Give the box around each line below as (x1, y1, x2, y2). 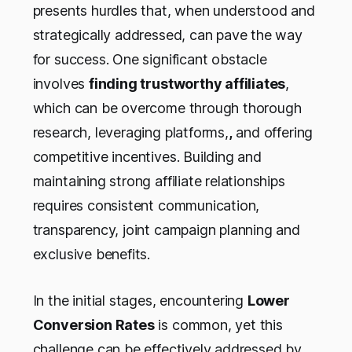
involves (32, 75, 89, 92)
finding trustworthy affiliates (88, 75, 286, 92)
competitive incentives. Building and (32, 148, 262, 165)
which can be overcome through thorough (32, 99, 302, 116)
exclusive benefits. (32, 245, 151, 262)
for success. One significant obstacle (32, 50, 267, 68)
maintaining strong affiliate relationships (32, 172, 285, 189)
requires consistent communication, (32, 196, 260, 214)
